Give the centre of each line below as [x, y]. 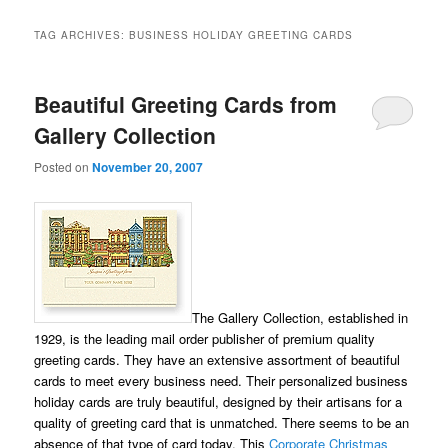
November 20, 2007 [148, 166]
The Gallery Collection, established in [300, 317]
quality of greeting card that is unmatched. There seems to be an [222, 422]
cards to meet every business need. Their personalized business [221, 380]
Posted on [63, 166]
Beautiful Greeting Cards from [186, 104]
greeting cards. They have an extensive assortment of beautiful [217, 359]
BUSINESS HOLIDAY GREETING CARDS [241, 35]
